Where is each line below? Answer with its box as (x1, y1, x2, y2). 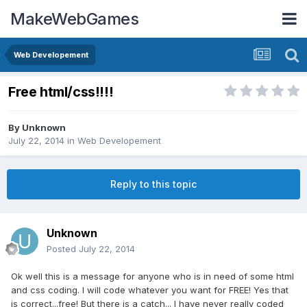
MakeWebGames (10, 8, 138, 29)
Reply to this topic (110, 178, 197, 191)
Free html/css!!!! (8, 84, 114, 101)
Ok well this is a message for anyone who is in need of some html (11, 271, 294, 282)
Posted (47, 243, 79, 255)
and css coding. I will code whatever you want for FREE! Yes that (11, 284, 288, 296)
